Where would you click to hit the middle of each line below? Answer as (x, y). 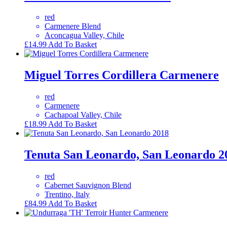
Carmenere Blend (73, 26)
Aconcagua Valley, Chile (84, 35)
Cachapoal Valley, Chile (83, 115)
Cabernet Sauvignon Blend (88, 185)
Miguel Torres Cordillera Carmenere (122, 75)
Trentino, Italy (67, 195)
